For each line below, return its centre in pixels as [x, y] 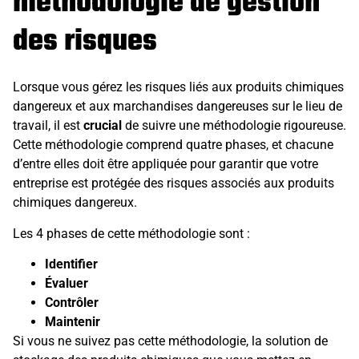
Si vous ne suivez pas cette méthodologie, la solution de [170, 341]
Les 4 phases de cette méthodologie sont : [131, 233]
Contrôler [72, 303]
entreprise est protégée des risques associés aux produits [173, 184]
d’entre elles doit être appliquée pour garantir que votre [165, 164]
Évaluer [67, 284]
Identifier [71, 264]
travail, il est [48, 126]
